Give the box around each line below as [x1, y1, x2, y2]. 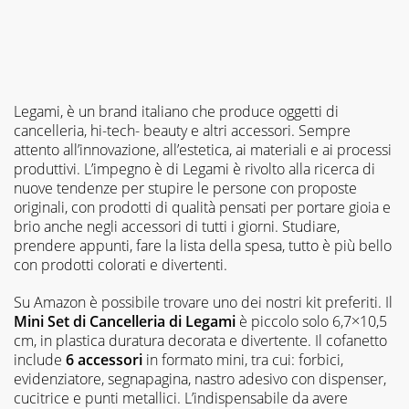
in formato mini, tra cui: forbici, [142, 349, 343, 370]
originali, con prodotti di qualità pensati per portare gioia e [14, 196, 391, 217]
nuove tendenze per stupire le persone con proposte [14, 177, 357, 198]
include [14, 349, 66, 370]
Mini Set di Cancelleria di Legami [14, 310, 239, 331]
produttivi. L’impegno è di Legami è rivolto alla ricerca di [14, 158, 375, 179]
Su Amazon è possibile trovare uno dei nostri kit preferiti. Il [14, 291, 393, 312]
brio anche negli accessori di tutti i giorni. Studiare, [14, 215, 340, 236]
